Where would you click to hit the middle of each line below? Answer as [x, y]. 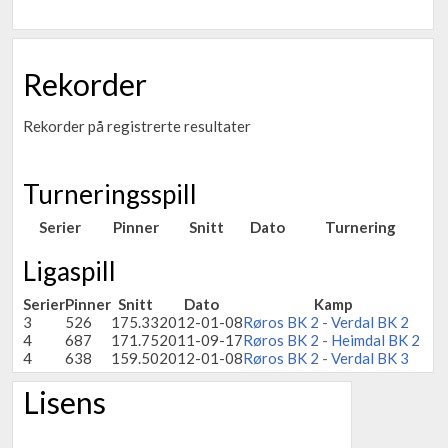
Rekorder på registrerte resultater [137, 126]
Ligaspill [69, 271]
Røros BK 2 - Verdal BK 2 [326, 322]
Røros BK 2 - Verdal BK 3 [326, 358]
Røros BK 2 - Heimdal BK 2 [331, 340]
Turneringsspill [110, 194]
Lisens [64, 402]
